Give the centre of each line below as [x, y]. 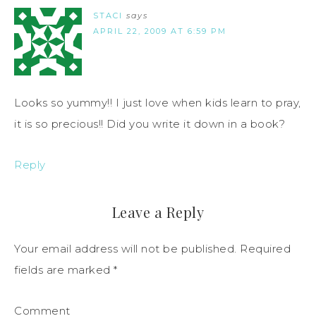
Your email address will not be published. [126, 249]
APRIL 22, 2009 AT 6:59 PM [160, 31]
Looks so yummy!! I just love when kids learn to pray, [158, 103]
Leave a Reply [158, 212]
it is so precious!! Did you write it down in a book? [150, 124]
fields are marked [64, 270]
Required [263, 249]
